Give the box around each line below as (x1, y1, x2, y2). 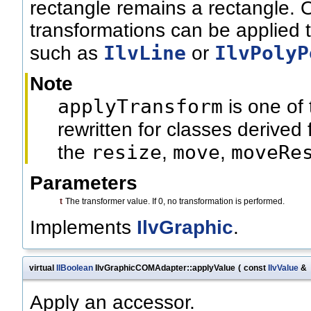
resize (91, 141, 162, 164)
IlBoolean (56, 263, 93, 274)
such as (30, 42, 103, 65)
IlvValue (268, 263, 299, 274)
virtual (29, 263, 56, 274)
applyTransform (58, 95, 223, 118)
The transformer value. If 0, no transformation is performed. (65, 196, 285, 207)
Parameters (30, 172, 137, 194)
